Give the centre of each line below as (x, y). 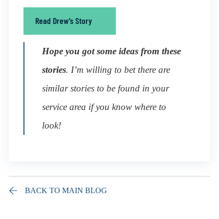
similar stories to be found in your (105, 88)
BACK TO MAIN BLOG (66, 190)
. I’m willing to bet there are (118, 69)
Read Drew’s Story (63, 21)
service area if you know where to (104, 107)
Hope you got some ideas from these (111, 51)
